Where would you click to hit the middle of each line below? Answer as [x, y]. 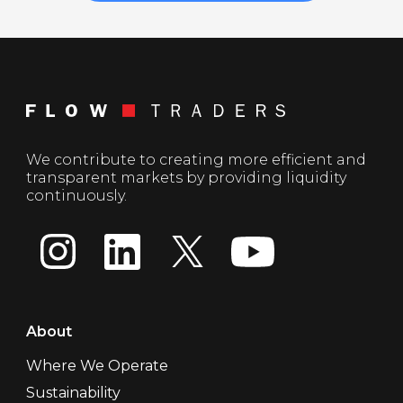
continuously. [78, 195]
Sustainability [73, 392]
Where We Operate [97, 365]
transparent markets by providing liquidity [186, 177]
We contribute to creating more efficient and [196, 159]
